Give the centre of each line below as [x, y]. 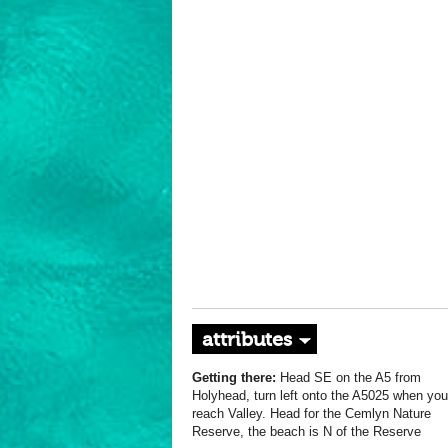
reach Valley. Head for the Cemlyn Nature [311, 413]
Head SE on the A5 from [348, 377]
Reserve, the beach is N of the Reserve [306, 431]
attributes [247, 339]
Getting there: [234, 377]
